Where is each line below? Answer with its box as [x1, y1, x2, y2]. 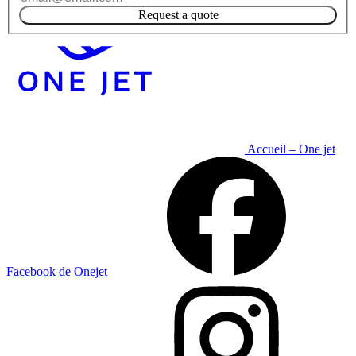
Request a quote [137, 7, 219, 21]
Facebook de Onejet [6, 264, 107, 278]
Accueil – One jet [247, 141, 335, 156]
